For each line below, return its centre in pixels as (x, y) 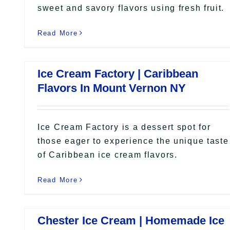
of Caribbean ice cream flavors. (108, 155)
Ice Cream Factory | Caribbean (118, 73)
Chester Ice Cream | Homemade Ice (131, 220)
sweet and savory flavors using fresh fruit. (131, 8)
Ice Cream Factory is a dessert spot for (124, 127)
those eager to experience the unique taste (133, 141)
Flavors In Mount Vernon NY (112, 88)
